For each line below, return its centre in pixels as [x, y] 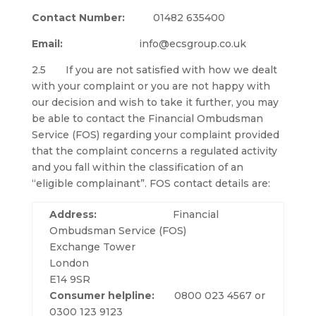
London [69, 263]
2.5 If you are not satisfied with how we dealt [154, 70]
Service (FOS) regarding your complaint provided [155, 135]
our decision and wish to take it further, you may [155, 102]
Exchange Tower [92, 247]
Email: [85, 44]
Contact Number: [92, 18]
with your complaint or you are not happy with [151, 86]
